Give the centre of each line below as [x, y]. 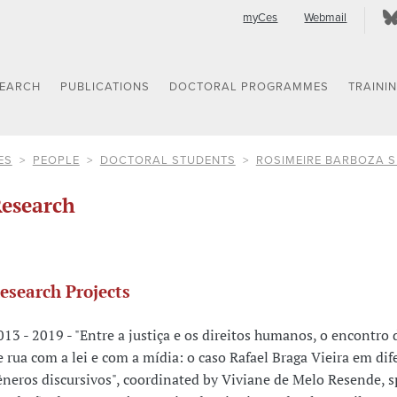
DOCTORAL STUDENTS [167, 160]
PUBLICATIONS [105, 87]
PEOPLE [56, 160]
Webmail [326, 18]
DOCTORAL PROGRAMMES [249, 87]
